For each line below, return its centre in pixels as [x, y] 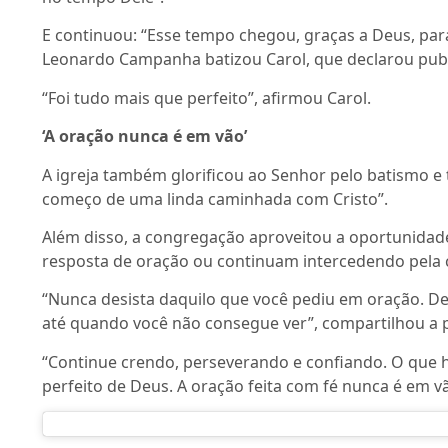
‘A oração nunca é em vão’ [144, 136]
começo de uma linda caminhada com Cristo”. [217, 198]
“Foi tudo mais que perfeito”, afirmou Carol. [206, 97]
